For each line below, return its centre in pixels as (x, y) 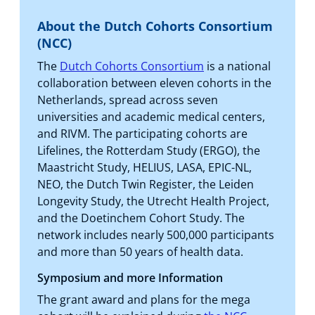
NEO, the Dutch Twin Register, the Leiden (146, 184)
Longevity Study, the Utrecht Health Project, (153, 201)
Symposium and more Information (130, 277)
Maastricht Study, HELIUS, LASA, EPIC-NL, (144, 167)
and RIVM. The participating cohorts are (142, 133)
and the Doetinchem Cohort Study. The (141, 218)
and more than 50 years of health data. (140, 251)
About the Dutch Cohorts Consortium (155, 26)
